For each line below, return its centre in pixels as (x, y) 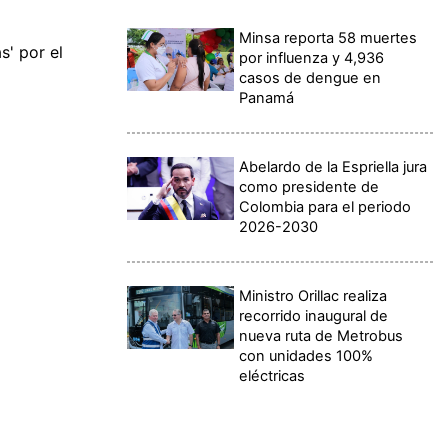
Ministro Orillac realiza (313, 295)
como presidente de (309, 186)
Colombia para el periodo (325, 206)
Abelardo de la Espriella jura (333, 166)
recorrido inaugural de (314, 315)
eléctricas (272, 375)
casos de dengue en (310, 77)
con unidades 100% (306, 355)
